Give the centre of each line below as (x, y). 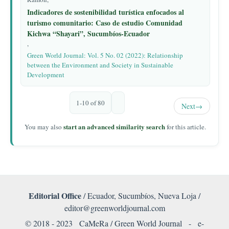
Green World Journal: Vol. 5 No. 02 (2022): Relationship (105, 55)
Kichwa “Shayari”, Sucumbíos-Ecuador (88, 33)
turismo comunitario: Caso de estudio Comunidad (105, 23)
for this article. (186, 127)
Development (46, 75)
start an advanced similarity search (114, 127)
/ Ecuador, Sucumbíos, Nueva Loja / (141, 195)
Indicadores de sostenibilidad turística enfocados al (106, 12)
